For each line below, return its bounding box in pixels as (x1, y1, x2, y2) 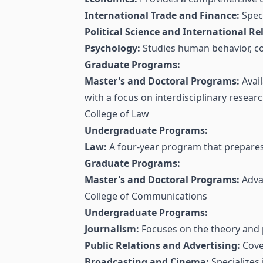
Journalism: (85, 222, 139, 236)
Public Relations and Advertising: (85, 239, 240, 252)
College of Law (85, 107, 149, 121)
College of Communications (85, 190, 207, 203)
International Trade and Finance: (85, 9, 240, 22)
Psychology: (85, 42, 140, 55)
